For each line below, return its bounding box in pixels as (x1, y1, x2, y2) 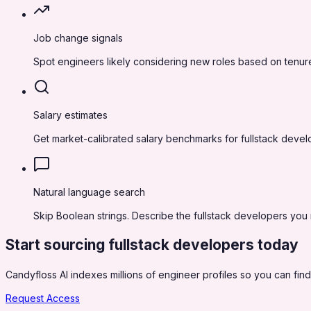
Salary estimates (33, 109, 108, 121)
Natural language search (33, 186, 145, 199)
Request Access (6, 292, 80, 304)
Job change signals (33, 32, 123, 44)
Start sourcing (6, 236, 108, 254)
